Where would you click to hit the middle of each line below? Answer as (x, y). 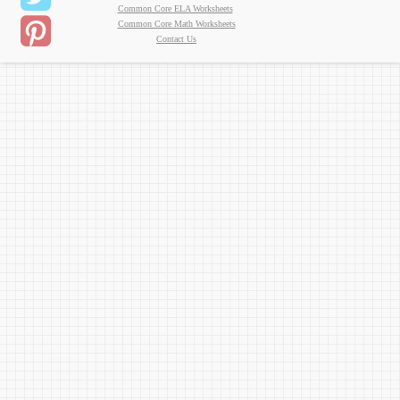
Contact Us (176, 39)
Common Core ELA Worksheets (175, 8)
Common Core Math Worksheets (176, 24)
